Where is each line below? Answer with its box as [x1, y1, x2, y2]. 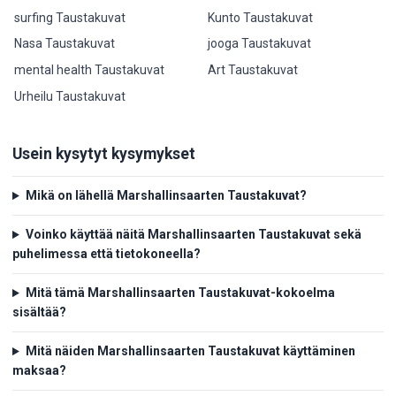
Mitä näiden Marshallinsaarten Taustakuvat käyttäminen [25, 344, 355, 359]
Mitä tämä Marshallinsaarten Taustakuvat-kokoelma [25, 286, 335, 301]
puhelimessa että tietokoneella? [12, 247, 201, 262]
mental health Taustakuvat [14, 62, 165, 77]
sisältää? [12, 305, 66, 320]
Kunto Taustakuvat [207, 10, 313, 25]
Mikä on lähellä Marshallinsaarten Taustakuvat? [25, 188, 307, 203]
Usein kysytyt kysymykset [12, 144, 195, 163]
